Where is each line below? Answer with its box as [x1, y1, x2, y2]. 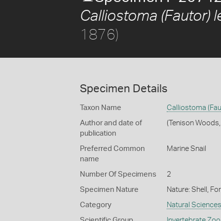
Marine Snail [166, 145, 206, 152]
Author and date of [80, 119, 142, 127]
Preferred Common [80, 145, 145, 152]
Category [80, 201, 111, 209]
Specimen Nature [80, 186, 139, 193]
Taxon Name [80, 104, 121, 111]
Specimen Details [80, 83, 167, 94]
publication [80, 130, 116, 137]
